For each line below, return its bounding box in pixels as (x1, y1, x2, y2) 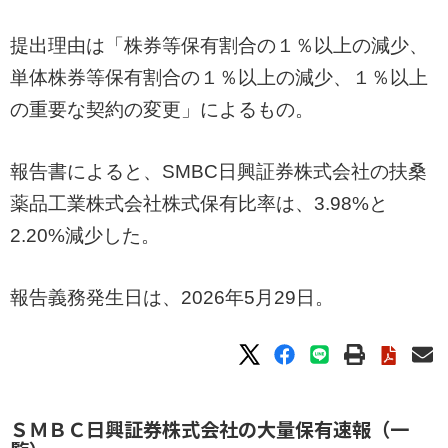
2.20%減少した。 (10, 225, 160, 246)
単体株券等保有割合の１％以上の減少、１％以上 (10, 67, 428, 88)
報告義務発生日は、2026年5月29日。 (10, 287, 334, 308)
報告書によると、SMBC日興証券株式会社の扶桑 (10, 161, 427, 182)
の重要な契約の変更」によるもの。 (10, 99, 314, 120)
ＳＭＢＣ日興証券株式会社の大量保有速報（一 (10, 415, 409, 443)
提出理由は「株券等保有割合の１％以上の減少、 (10, 35, 428, 56)
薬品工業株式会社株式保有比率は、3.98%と (10, 193, 388, 214)
